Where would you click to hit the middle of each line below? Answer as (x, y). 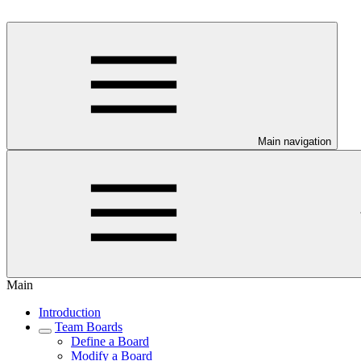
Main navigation (295, 141)
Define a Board (110, 341)
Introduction (70, 312)
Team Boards (89, 327)
